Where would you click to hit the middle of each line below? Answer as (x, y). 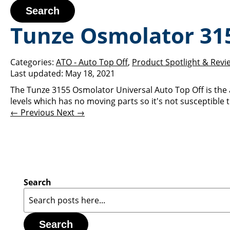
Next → (71, 112)
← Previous (33, 112)
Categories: (32, 62)
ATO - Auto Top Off (92, 62)
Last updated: (37, 73)
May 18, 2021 (90, 73)
